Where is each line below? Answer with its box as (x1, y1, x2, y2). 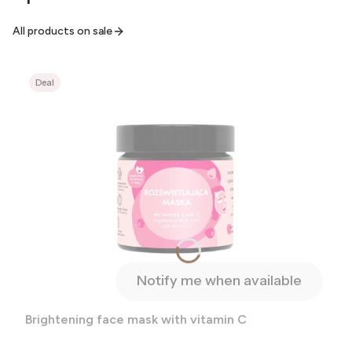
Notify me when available (137, 272, 302, 289)
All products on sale (13, 24, 112, 38)
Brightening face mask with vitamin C (25, 311, 247, 327)
